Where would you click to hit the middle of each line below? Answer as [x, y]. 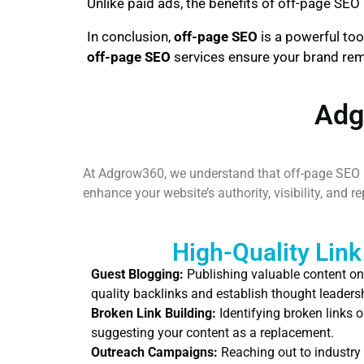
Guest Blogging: [137, 274]
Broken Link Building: [154, 313]
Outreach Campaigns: [154, 352]
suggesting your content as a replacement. [212, 333]
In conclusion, [130, 37]
